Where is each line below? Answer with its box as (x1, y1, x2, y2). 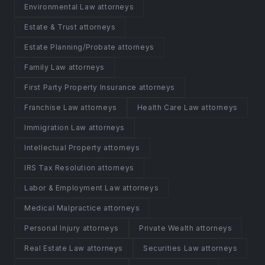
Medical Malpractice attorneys (24, 203, 140, 212)
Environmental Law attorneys (24, 2, 134, 11)
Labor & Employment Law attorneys (24, 183, 159, 192)
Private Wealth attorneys (139, 224, 232, 232)
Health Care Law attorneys (137, 103, 238, 112)
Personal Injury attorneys (24, 224, 119, 232)
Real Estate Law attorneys (24, 244, 123, 253)
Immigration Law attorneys (24, 123, 125, 132)
